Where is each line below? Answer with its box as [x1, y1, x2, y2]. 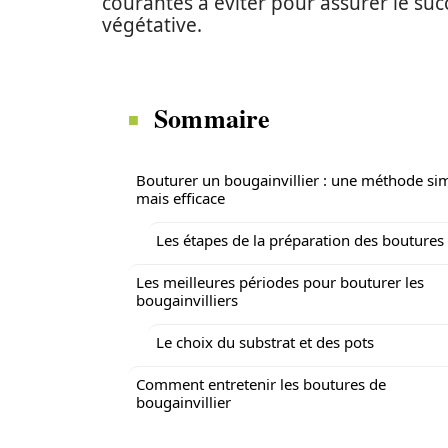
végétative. [102, 12, 202, 38]
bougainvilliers [136, 290, 238, 310]
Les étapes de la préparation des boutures [156, 230, 444, 250]
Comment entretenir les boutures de [136, 374, 386, 394]
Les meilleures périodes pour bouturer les [136, 272, 424, 292]
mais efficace [136, 188, 225, 208]
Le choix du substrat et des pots [156, 332, 374, 352]
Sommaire [154, 99, 271, 137]
